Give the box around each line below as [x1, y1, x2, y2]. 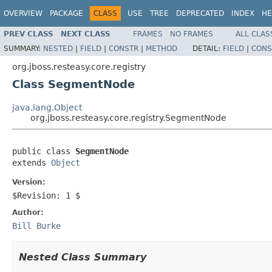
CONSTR [109, 44, 138, 53]
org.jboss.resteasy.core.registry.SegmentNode [30, 112, 226, 123]
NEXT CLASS [61, 29, 110, 38]
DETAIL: [192, 44, 223, 53]
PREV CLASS [4, 29, 53, 38]
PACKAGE [50, 9, 83, 18]
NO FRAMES [170, 29, 213, 38]
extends [12, 157, 51, 168]
